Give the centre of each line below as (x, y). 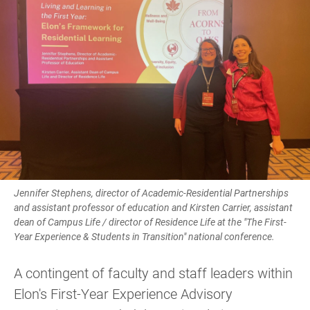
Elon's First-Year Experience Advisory (123, 293)
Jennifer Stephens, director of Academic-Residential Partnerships (151, 193)
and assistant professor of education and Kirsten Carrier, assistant (153, 207)
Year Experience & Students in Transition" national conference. (144, 236)
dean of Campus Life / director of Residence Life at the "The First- (150, 222)
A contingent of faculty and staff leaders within (153, 273)
